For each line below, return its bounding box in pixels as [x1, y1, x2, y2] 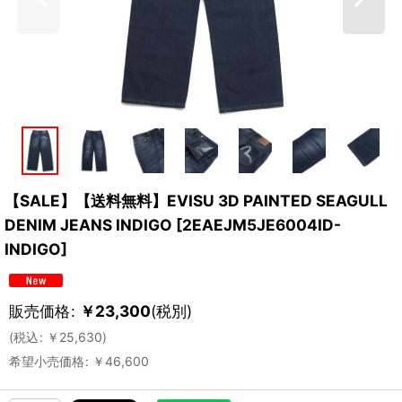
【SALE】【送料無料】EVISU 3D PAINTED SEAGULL [4, 190, 388, 210]
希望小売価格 [9, 353, 84, 369]
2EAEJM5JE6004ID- [182, 214, 341, 234]
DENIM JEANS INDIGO [4, 214, 172, 234]
